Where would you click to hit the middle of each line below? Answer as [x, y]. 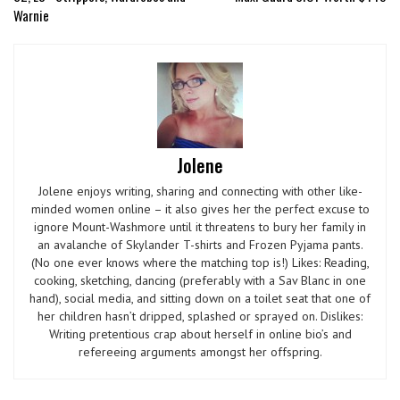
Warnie [31, 15]
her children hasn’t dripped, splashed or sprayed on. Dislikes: [200, 316]
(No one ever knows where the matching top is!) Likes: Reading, [200, 262]
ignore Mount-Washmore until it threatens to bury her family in [200, 227]
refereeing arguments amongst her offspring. [200, 352]
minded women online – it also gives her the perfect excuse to [200, 209]
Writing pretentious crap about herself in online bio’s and [200, 334]
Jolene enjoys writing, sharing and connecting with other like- [200, 191]
